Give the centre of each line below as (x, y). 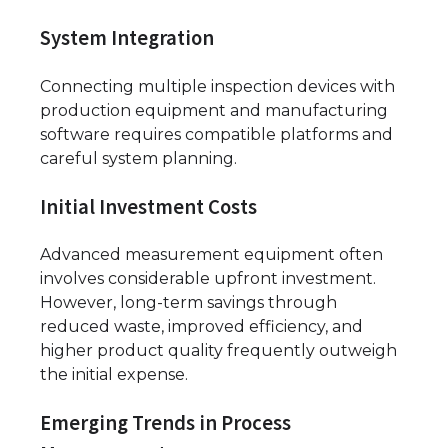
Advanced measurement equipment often (211, 255)
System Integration (127, 37)
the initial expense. (114, 375)
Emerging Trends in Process (165, 423)
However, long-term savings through (188, 303)
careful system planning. (138, 158)
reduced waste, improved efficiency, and (201, 327)
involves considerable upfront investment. (208, 279)
